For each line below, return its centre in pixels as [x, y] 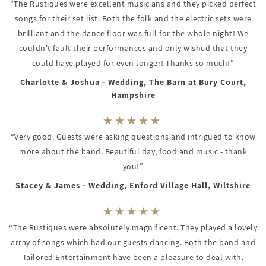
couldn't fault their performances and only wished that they [133, 48]
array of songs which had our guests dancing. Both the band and [133, 242]
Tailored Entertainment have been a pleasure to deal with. [133, 257]
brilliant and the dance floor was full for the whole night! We [133, 33]
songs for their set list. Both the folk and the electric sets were [133, 18]
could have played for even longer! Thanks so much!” [133, 63]
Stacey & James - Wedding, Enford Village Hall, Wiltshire [133, 186]
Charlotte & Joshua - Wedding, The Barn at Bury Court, [133, 82]
